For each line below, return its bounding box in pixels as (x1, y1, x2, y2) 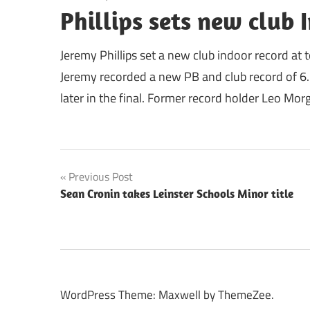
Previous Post (69, 167, 133, 185)
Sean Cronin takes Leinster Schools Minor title (60, 185, 293, 201)
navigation (60, 191, 147, 221)
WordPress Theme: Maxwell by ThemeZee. (60, 285, 274, 304)
